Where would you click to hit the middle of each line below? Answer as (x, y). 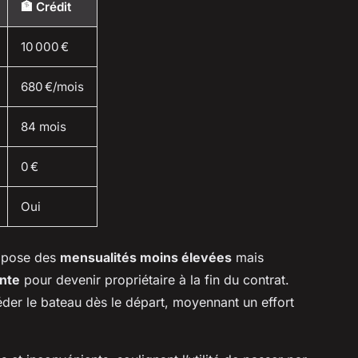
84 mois (44, 126)
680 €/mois (52, 86)
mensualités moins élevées (146, 257)
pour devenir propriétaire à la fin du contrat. (155, 279)
